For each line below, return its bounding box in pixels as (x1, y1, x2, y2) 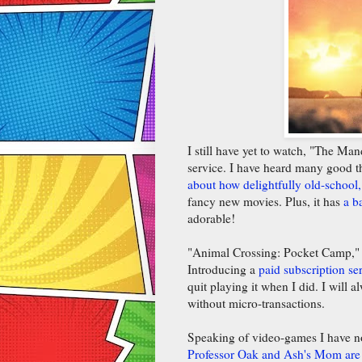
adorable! (187, 209, 235, 226)
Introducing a (187, 260, 259, 277)
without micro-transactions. (187, 294, 325, 311)
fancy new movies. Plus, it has (187, 192, 343, 209)
